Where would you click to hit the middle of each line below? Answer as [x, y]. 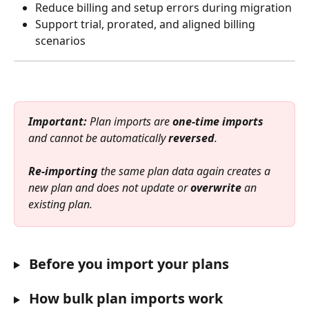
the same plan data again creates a [186, 171]
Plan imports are [130, 121]
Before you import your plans [127, 263]
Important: [58, 121]
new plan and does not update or [109, 188]
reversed [191, 138]
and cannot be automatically [98, 138]
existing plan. [60, 205]
